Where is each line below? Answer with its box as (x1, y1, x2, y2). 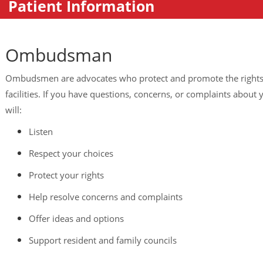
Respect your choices (28, 147, 116, 160)
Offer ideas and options (28, 213, 126, 225)
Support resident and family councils (28, 234, 179, 247)
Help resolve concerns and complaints (28, 191, 185, 203)
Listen (28, 126, 55, 138)
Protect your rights (28, 169, 106, 181)
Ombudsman (5, 43, 112, 68)
